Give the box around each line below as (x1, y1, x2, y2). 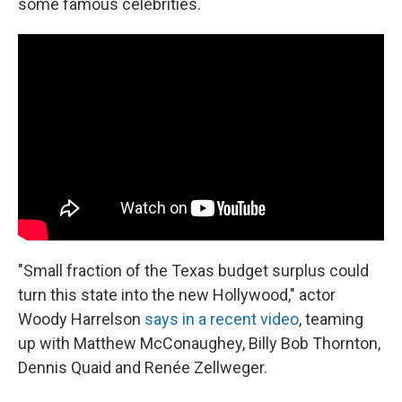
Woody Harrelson (18, 309, 144, 328)
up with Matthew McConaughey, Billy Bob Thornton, (18, 333, 380, 353)
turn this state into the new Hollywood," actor (18, 284, 336, 304)
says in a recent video (144, 309, 299, 328)
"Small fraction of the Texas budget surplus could (18, 260, 369, 280)
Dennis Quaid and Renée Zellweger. (18, 357, 267, 377)
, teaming (299, 309, 363, 328)
